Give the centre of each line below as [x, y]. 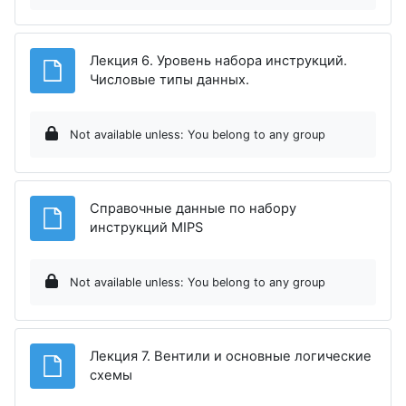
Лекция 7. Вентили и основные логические [231, 356]
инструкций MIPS [146, 227]
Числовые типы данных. [169, 79]
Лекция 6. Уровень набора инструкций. [218, 60]
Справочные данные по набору [193, 208]
